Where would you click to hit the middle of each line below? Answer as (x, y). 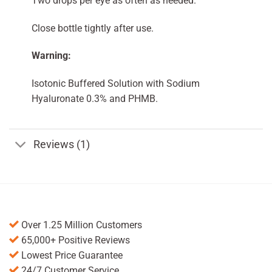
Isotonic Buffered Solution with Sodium (115, 84)
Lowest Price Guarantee (71, 256)
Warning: (51, 56)
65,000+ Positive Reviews (74, 240)
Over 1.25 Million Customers (80, 225)
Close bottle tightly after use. (92, 28)
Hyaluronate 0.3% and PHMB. (94, 99)
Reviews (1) (62, 144)
